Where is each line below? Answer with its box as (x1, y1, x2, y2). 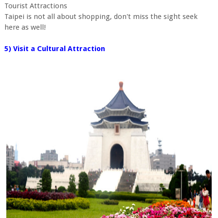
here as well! (4, 23, 46, 32)
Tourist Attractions (4, 1, 67, 10)
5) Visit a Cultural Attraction (4, 44, 105, 53)
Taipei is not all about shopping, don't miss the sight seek (4, 12, 198, 21)
